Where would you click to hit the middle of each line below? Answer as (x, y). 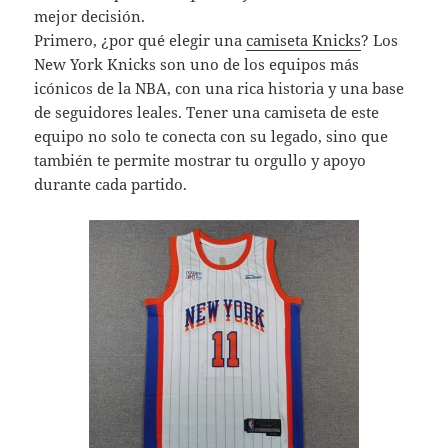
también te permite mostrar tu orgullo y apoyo (200, 160)
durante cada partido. (111, 184)
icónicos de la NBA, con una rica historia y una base (219, 88)
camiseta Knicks (304, 40)
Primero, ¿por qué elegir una (140, 40)
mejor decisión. (90, 16)
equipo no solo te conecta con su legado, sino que (211, 136)
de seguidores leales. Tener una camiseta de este (207, 112)
